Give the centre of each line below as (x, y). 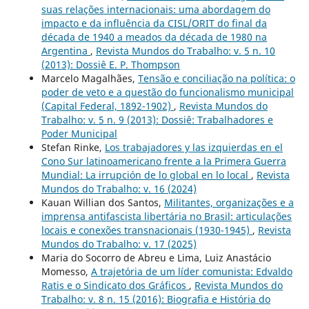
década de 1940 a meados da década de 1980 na (154, 37)
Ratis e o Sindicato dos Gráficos (115, 285)
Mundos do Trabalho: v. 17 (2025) (119, 243)
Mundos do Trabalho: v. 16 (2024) (119, 188)
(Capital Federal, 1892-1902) (107, 106)
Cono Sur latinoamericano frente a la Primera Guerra (163, 161)
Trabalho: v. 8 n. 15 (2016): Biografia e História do (156, 299)
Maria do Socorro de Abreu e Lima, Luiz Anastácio (156, 257)
